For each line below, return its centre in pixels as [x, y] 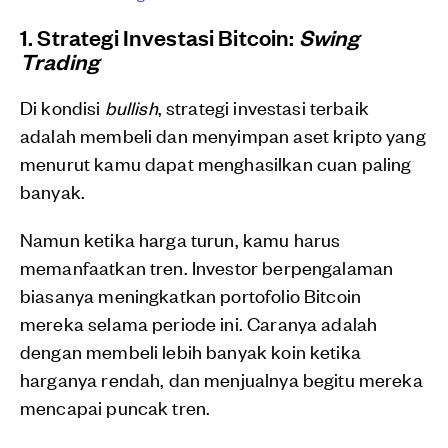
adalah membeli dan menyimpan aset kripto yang [223, 135]
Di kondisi [62, 107]
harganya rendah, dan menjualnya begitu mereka [221, 379]
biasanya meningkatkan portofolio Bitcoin [191, 295]
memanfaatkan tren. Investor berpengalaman [207, 267]
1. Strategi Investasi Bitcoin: [159, 37]
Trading [60, 61]
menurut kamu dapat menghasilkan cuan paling [216, 163]
